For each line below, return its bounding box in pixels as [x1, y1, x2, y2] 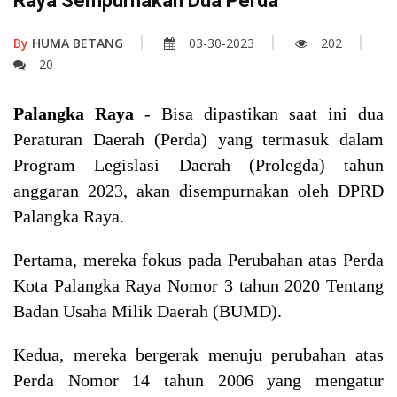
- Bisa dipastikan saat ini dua [144, 103, 384, 123]
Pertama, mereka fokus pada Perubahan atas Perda [13, 249, 384, 269]
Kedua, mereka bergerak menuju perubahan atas [13, 344, 384, 364]
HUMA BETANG [28, 34, 123, 51]
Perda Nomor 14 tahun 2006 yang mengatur [13, 370, 384, 390]
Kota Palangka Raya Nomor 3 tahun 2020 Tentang [13, 275, 384, 295]
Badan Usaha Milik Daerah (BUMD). [13, 300, 282, 321]
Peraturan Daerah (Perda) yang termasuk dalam [13, 128, 384, 149]
